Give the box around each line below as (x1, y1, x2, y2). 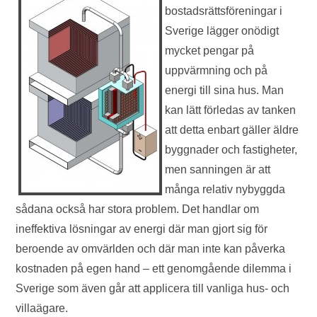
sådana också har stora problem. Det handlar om (16, 203, 260, 215)
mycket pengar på (165, 45, 255, 57)
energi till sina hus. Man (165, 84, 284, 96)
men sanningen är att (165, 163, 271, 175)
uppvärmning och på (165, 64, 268, 76)
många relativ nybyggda (165, 183, 286, 195)
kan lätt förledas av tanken (165, 104, 296, 116)
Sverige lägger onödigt (165, 25, 279, 37)
